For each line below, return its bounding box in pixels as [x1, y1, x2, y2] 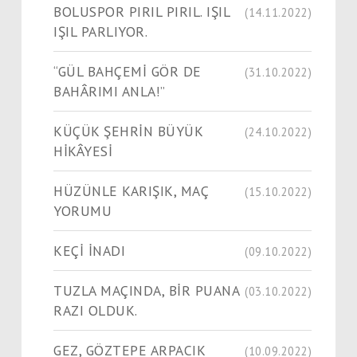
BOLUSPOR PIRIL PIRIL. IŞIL [53, 2, 230, 21]
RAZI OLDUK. [53, 300, 138, 320]
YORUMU [53, 201, 112, 220]
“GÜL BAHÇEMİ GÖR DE [53, 61, 202, 80]
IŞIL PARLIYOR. [53, 22, 147, 41]
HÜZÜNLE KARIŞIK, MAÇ [53, 181, 209, 200]
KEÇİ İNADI [53, 241, 125, 260]
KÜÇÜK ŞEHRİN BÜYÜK [53, 121, 203, 140]
